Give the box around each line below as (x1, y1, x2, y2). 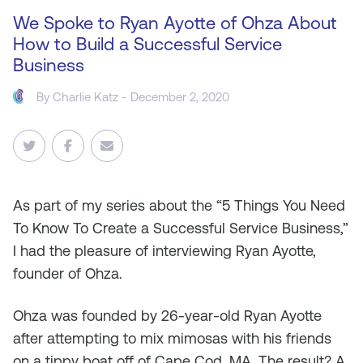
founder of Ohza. (13, 265, 122, 282)
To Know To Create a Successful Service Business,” (13, 220, 348, 237)
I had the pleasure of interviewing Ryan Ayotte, (13, 242, 316, 259)
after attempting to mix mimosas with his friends (13, 330, 331, 347)
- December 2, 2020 (118, 89, 230, 104)
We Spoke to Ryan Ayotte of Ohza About (13, 13, 337, 33)
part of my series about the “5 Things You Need (34, 197, 345, 214)
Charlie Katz (53, 89, 119, 104)
